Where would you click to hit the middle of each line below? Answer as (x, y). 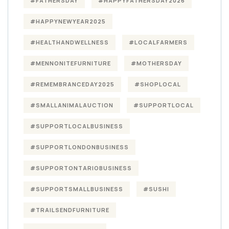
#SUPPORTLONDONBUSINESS (79, 147)
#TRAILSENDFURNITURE (70, 210)
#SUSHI (156, 189)
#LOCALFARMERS (158, 42)
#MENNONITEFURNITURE (71, 63)
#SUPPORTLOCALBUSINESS (77, 126)
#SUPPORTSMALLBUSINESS (77, 189)
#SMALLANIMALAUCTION (72, 105)
